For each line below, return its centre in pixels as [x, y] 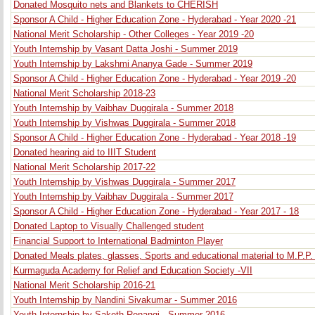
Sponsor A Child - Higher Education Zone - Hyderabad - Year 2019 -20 [155, 79]
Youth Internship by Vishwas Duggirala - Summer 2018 [124, 123]
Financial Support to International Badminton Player [118, 241]
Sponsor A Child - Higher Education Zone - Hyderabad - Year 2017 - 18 [156, 212]
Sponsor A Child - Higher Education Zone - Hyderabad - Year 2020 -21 [155, 20]
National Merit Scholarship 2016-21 [84, 285]
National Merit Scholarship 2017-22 [84, 167]
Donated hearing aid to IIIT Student [85, 153]
